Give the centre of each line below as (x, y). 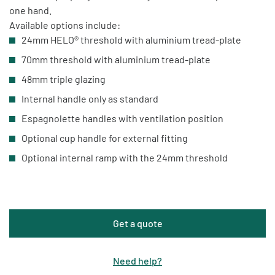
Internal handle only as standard (90, 98)
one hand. (30, 10)
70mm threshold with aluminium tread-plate (116, 59)
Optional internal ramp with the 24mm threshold (125, 157)
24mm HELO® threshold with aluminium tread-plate (131, 39)
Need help (135, 260)
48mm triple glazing (64, 79)
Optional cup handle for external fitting (105, 137)
